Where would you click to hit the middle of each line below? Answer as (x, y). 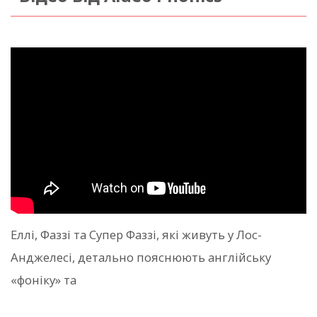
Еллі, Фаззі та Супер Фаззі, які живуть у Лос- (136, 235)
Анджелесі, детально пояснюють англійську (141, 258)
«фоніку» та (44, 280)
